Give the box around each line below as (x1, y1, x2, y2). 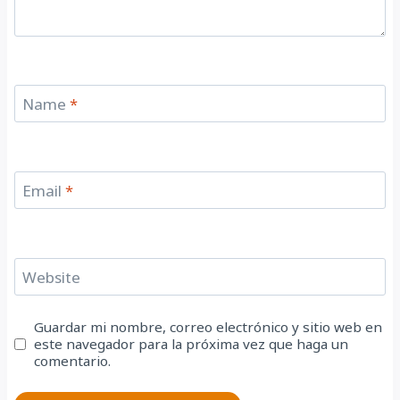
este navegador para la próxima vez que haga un (34, 334, 349, 353)
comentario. (34, 351, 112, 370)
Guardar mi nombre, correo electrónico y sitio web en (34, 317, 383, 336)
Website (21, 266, 80, 287)
